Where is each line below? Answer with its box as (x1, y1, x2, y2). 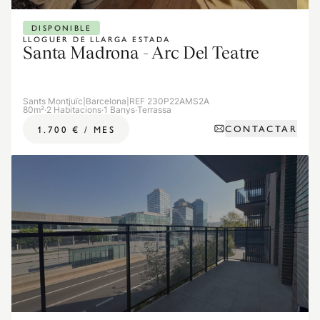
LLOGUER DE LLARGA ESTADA (23, 33, 171, 44)
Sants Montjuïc (23, 95, 83, 106)
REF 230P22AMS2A (129, 95, 209, 106)
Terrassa (137, 104, 171, 115)
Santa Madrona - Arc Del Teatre (23, 41, 260, 63)
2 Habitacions (46, 104, 101, 115)
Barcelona (86, 95, 126, 106)
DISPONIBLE (31, 21, 91, 33)
